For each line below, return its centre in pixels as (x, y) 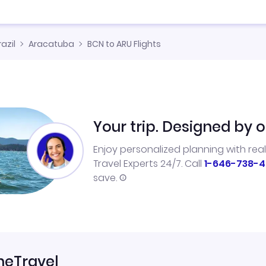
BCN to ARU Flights (124, 44)
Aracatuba (51, 44)
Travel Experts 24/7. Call (149, 164)
